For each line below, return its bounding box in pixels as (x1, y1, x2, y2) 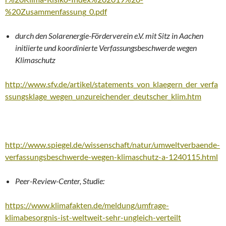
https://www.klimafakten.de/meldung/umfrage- (5, 200, 169, 210)
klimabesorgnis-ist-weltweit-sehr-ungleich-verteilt (5, 212, 181, 222)
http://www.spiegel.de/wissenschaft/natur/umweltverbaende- (5, 139, 220, 149)
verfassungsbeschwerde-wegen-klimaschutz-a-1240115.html (5, 151, 218, 161)
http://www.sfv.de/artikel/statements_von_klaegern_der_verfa (5, 79, 218, 89)
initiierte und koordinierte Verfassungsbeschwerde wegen (15, 42, 197, 52)
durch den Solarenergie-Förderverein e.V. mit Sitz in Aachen (15, 30, 203, 40)
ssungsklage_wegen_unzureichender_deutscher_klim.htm (5, 91, 201, 101)
